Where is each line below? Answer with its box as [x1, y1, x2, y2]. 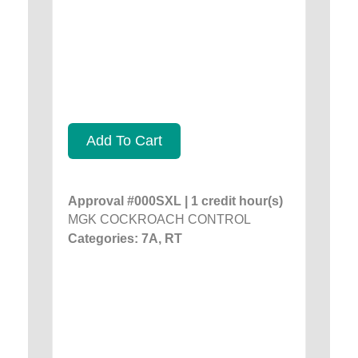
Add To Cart [86, 132, 162, 149]
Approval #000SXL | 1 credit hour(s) [68, 193, 283, 208]
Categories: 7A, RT [68, 231, 182, 245]
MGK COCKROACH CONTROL [68, 212, 251, 226]
